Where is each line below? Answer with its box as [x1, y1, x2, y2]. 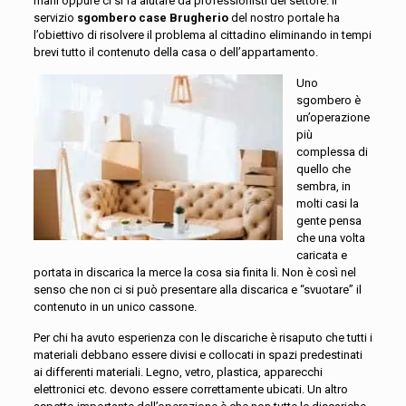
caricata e [295, 248, 347, 262]
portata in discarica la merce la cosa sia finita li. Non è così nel [33, 266, 356, 279]
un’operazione [295, 111, 370, 124]
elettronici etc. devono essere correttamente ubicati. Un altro [33, 382, 348, 396]
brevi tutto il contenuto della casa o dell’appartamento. [33, 45, 318, 59]
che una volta [295, 231, 365, 245]
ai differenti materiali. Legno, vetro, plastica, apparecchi [33, 365, 323, 379]
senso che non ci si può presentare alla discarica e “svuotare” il [33, 283, 362, 296]
